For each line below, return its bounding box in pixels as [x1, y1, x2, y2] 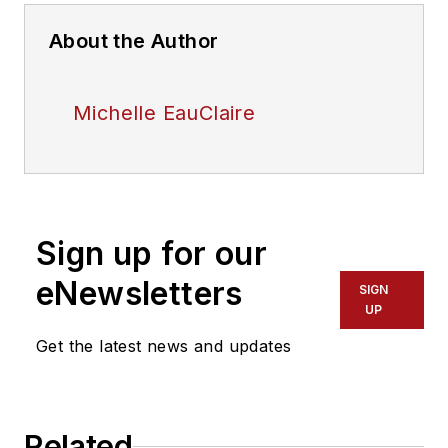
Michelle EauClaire [73, 101, 256, 126]
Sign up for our [36, 234, 267, 274]
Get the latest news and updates [36, 336, 292, 357]
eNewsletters [36, 274, 243, 314]
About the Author [49, 29, 219, 54]
